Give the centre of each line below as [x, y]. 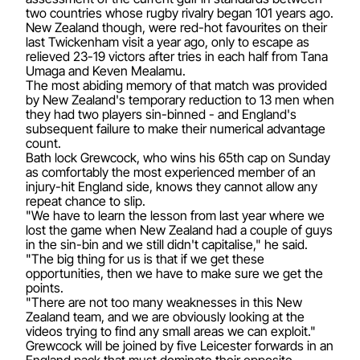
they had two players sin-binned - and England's [161, 114]
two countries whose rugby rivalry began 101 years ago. [180, 12]
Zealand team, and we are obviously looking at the [165, 316]
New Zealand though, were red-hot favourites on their [176, 27]
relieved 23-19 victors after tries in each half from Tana [177, 56]
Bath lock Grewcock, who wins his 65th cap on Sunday [178, 157]
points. [45, 287]
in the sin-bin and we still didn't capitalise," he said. [167, 244]
